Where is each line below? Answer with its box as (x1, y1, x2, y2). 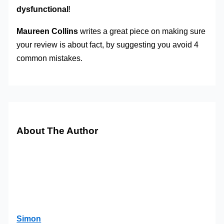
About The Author (16, 125, 98, 136)
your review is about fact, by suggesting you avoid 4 (16, 39, 199, 49)
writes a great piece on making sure (78, 26, 206, 35)
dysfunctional (16, 4, 69, 14)
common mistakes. (16, 53, 83, 62)
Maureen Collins (16, 26, 78, 35)
